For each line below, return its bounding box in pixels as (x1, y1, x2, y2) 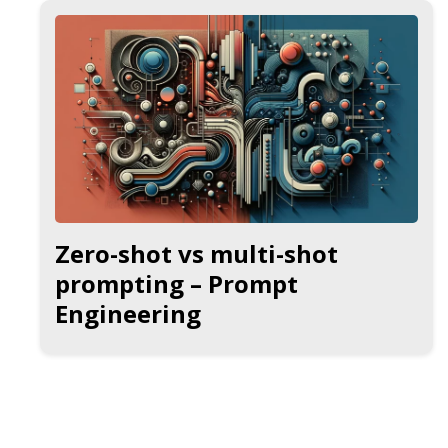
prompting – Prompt (55, 266, 298, 300)
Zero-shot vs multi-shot (55, 236, 338, 270)
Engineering (55, 296, 201, 330)
